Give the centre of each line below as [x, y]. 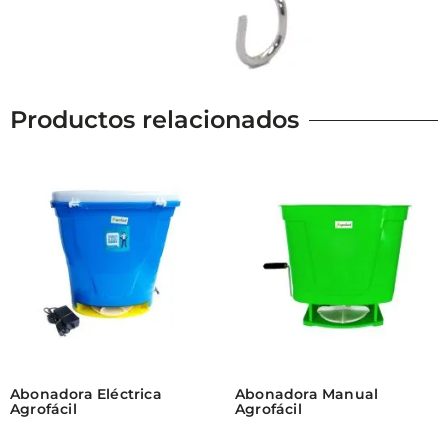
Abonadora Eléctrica [86, 394]
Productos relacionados [154, 120]
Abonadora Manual [306, 394]
